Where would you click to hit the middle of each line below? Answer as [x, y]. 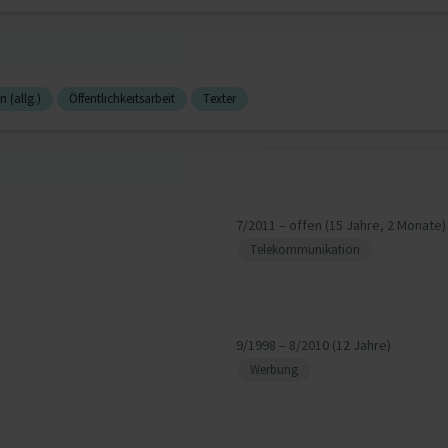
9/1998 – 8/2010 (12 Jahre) [313, 345]
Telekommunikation [304, 249]
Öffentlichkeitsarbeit [122, 98]
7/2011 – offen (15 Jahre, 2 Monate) [340, 225]
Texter [219, 98]
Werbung [273, 369]
